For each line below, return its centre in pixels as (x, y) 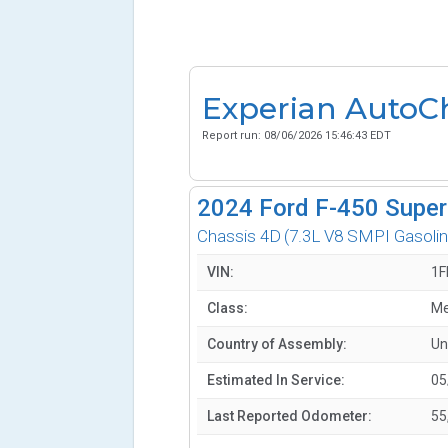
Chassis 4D (239, 236)
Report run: (232, 135)
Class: (228, 308)
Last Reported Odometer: (290, 416)
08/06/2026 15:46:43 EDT (327, 135)
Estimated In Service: (276, 380)
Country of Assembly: (277, 344)
